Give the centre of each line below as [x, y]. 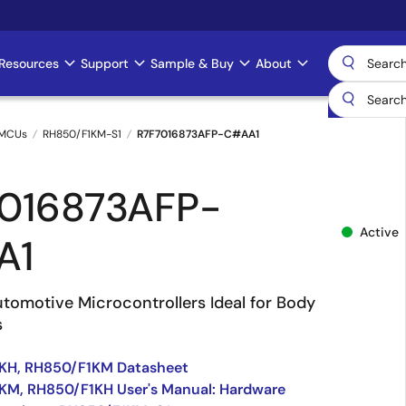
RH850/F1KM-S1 [82, 134]
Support [105, 63]
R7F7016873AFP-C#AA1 [198, 134]
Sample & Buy [192, 63]
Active [379, 232]
